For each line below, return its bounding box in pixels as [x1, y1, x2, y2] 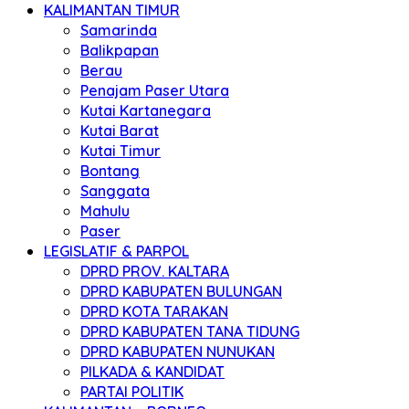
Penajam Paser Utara [80, 81, 229, 100]
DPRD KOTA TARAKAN [80, 302, 228, 320]
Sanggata [80, 182, 150, 200]
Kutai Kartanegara [80, 101, 211, 120]
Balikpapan [80, 41, 159, 59]
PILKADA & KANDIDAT [80, 362, 225, 381]
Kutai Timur [80, 142, 161, 160]
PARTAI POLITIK [80, 383, 184, 401]
